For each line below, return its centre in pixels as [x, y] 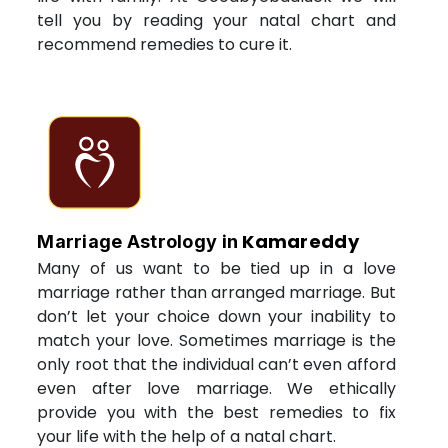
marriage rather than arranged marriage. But [216, 292]
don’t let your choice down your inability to [216, 316]
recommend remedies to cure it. [165, 44]
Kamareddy [300, 241]
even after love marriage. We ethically [216, 388]
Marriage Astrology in [140, 241]
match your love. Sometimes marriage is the [216, 340]
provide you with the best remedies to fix [216, 412]
